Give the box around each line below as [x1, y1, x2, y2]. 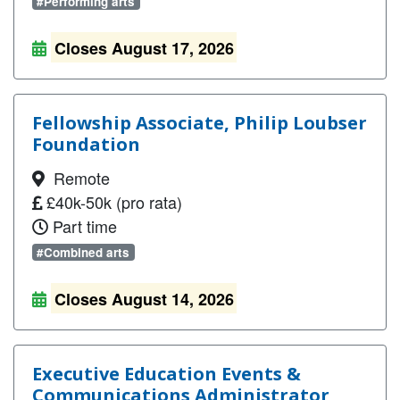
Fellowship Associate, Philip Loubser [32, 111, 367, 135]
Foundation [32, 132, 140, 156]
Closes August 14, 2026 [54, 287, 234, 311]
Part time [48, 214, 117, 237]
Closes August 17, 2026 [54, 37, 234, 60]
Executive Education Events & [32, 362, 301, 386]
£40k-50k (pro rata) [42, 190, 182, 213]
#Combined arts [37, 244, 130, 261]
